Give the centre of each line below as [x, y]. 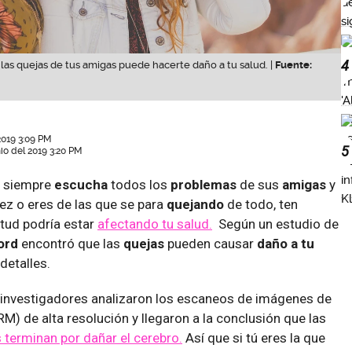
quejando [195, 204]
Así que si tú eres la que [254, 337]
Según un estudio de [275, 224]
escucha [81, 184]
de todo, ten [261, 204]
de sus [258, 184]
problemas [202, 184]
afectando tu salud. [155, 224]
